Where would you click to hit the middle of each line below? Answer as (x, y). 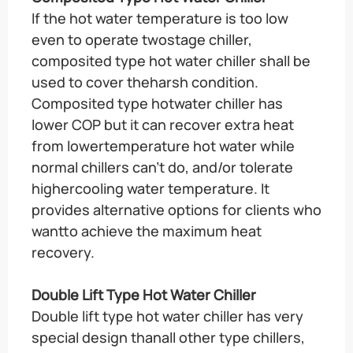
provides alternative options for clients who (176, 209)
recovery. (63, 252)
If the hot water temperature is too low (160, 18)
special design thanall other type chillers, (168, 337)
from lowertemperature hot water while (163, 145)
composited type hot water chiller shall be (171, 60)
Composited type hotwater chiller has (157, 103)
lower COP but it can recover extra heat (163, 124)
